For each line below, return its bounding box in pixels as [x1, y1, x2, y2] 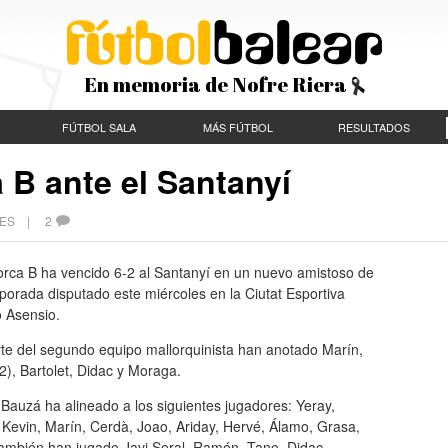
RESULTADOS [338, 119, 410, 135]
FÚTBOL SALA [62, 119, 136, 135]
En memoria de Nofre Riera [83, 71, 351, 98]
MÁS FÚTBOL [202, 119, 273, 135]
